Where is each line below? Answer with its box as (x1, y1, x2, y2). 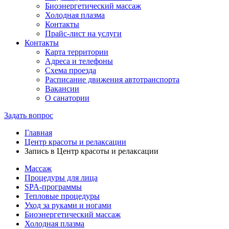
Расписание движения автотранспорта (45, 75, 179, 84)
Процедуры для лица (25, 173, 98, 182)
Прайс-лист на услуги (45, 29, 122, 38)
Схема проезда (45, 66, 96, 75)
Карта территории (45, 48, 108, 56)
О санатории (45, 94, 89, 102)
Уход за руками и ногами (25, 201, 111, 210)
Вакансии (45, 84, 79, 93)
